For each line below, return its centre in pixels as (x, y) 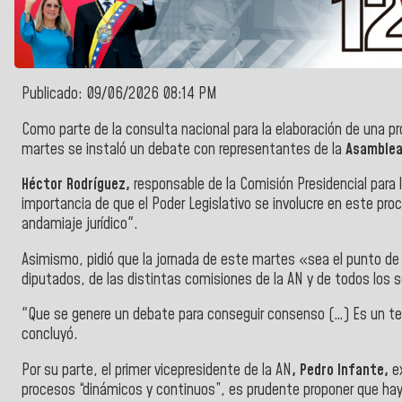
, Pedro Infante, (342, 371)
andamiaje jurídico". (80, 225)
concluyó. (50, 335)
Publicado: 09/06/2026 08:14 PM (119, 95)
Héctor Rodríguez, (78, 185)
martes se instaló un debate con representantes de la (184, 149)
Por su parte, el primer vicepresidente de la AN (157, 371)
